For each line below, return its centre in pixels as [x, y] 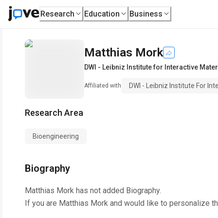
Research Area [54, 113]
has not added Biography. [118, 191]
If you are [42, 203]
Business [146, 14]
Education [102, 14]
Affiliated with [103, 86]
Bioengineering [56, 136]
